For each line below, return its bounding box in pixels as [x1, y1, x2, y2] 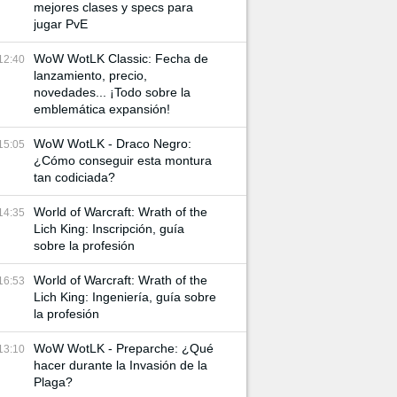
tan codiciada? [34, 170, 115, 184]
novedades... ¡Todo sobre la [34, 85, 191, 99]
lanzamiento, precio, [34, 68, 147, 82]
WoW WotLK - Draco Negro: [34, 136, 191, 151]
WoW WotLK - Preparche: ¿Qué [34, 341, 214, 355]
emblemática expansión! [34, 102, 170, 116]
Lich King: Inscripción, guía [34, 222, 184, 236]
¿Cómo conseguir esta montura [34, 153, 212, 167]
